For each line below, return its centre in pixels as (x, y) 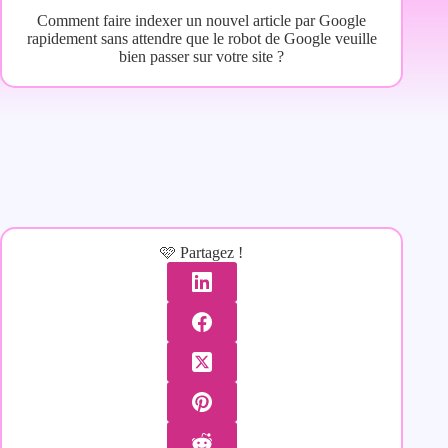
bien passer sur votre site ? (202, 57)
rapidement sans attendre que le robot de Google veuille (201, 39)
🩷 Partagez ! (202, 252)
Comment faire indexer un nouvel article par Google (202, 21)
